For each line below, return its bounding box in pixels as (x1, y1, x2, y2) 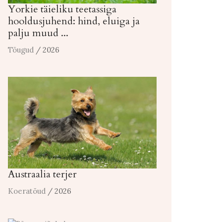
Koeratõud (8, 186, 46, 196)
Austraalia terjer (8, 167, 77, 181)
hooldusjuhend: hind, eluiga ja (8, 14, 140, 28)
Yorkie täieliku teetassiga (8, 2, 116, 16)
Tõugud (8, 45, 34, 55)
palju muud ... (8, 26, 68, 40)
